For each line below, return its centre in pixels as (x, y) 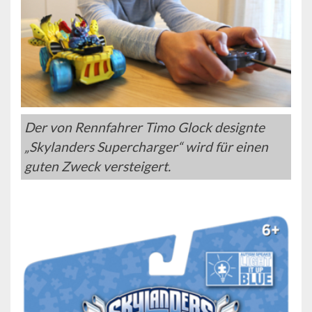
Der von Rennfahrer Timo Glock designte (145, 127)
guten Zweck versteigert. (97, 166)
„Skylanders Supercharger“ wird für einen (146, 146)
